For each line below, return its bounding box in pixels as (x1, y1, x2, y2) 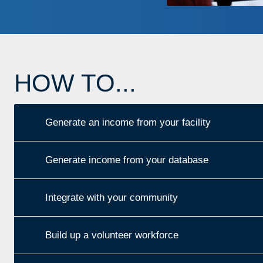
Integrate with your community (45, 191, 178, 203)
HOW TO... (14, 69, 136, 97)
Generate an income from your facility (45, 116, 211, 128)
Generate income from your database (45, 154, 208, 166)
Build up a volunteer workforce (45, 229, 178, 241)
